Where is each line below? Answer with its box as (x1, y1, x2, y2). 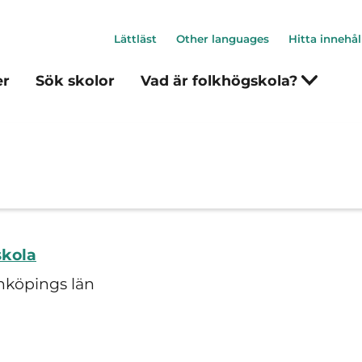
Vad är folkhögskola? (141, 72, 301, 89)
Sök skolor (36, 72, 115, 89)
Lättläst (114, 32, 157, 45)
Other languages (176, 32, 269, 45)
